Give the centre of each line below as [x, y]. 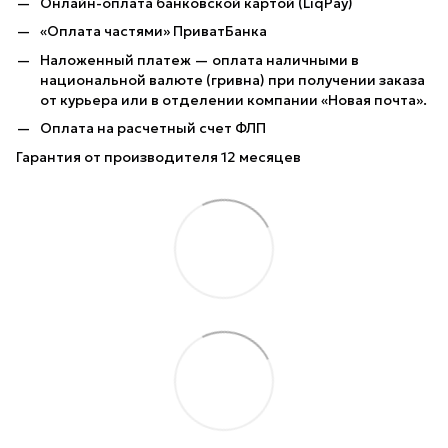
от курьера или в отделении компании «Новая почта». [233, 99]
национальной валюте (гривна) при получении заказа [232, 79]
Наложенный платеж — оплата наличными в [199, 59]
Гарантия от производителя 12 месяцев [158, 156]
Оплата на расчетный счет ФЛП [153, 128]
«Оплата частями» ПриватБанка [153, 31]
